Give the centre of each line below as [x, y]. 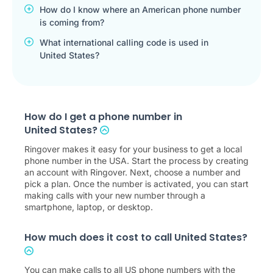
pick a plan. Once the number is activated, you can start [136, 183]
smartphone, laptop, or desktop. [89, 207]
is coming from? [72, 22]
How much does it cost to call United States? [136, 237]
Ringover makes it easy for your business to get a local [133, 149]
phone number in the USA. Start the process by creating [136, 160]
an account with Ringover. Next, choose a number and [133, 172]
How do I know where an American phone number [140, 9]
